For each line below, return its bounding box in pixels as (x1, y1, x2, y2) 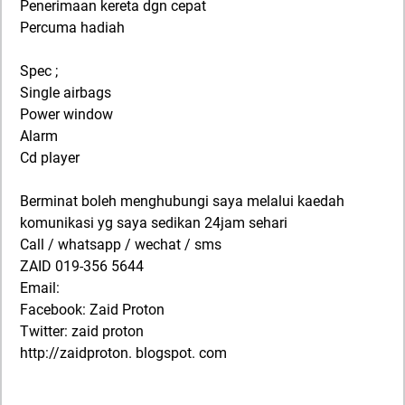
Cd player (20, 149, 80, 167)
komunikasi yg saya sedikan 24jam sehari (20, 214, 287, 232)
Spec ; (20, 62, 58, 80)
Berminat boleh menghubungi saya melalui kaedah (20, 193, 344, 211)
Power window (20, 106, 113, 124)
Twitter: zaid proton (20, 323, 144, 341)
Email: (20, 279, 60, 297)
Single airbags (20, 84, 111, 102)
